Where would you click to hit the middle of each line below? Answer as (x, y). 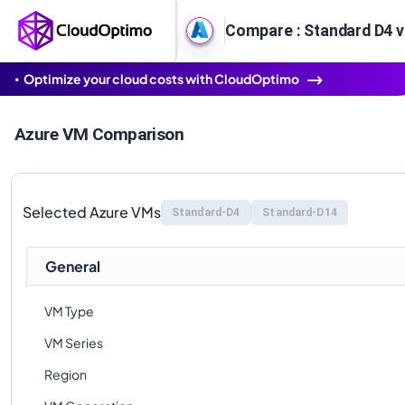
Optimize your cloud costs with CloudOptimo (161, 79)
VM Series (74, 343)
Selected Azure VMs (92, 212)
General (73, 266)
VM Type (69, 311)
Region (66, 374)
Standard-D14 (300, 212)
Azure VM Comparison (99, 134)
